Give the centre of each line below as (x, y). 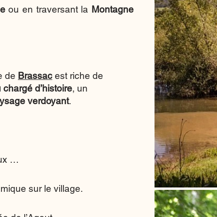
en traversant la (57, 9)
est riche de (79, 76)
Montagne (113, 9)
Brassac (35, 76)
